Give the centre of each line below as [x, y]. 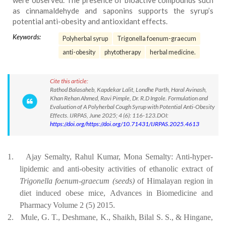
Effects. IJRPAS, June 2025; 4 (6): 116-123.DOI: [109, 115]
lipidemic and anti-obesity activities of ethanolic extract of [117, 169]
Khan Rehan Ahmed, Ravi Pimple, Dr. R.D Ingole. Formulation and [129, 98]
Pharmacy [36, 205]
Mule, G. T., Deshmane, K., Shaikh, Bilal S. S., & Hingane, [117, 217]
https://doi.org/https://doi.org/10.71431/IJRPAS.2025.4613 [125, 124]
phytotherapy [123, 52]
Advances [126, 193]
